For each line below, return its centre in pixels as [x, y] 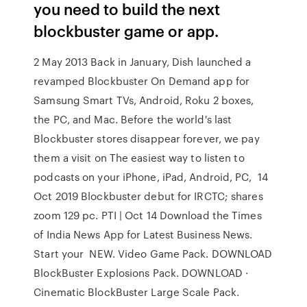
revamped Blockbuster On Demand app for [142, 81]
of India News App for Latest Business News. [143, 234]
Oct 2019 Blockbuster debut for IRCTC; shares [148, 196]
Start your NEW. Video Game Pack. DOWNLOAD [153, 254]
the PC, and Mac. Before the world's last [133, 119]
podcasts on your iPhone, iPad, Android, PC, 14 [151, 177]
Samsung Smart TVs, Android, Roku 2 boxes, [144, 100]
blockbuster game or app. [126, 30]
